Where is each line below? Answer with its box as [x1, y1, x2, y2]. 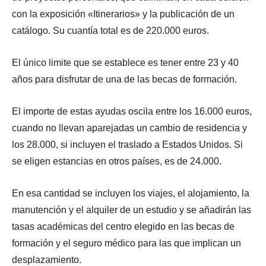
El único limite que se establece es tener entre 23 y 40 [12, 57, 239, 68]
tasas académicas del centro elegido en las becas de [12, 221, 235, 232]
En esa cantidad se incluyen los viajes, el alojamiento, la [12, 188, 249, 198]
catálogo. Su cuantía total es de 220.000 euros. [12, 25, 209, 36]
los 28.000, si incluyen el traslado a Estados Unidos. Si [12, 139, 243, 150]
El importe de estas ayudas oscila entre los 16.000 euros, [12, 106, 252, 116]
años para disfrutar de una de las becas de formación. [12, 74, 237, 84]
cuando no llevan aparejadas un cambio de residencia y [12, 122, 247, 133]
